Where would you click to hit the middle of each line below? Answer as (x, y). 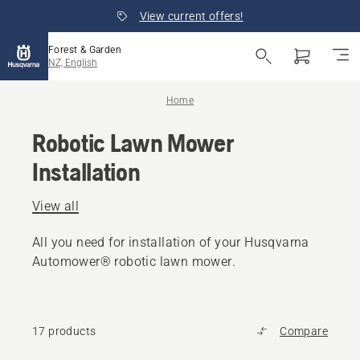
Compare (304, 331)
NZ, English (73, 63)
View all (56, 206)
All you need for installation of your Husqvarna (171, 242)
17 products (64, 331)
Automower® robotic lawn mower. (134, 262)
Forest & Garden (85, 50)
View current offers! (191, 16)
